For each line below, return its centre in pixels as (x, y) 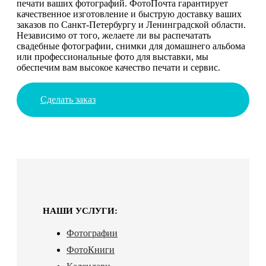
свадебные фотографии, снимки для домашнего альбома (131, 46)
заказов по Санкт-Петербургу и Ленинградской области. (131, 24)
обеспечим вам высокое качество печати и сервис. (118, 67)
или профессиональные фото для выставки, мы (113, 56)
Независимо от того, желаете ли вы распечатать (114, 35)
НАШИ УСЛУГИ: (80, 210)
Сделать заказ (68, 99)
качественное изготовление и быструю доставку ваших (129, 14)
